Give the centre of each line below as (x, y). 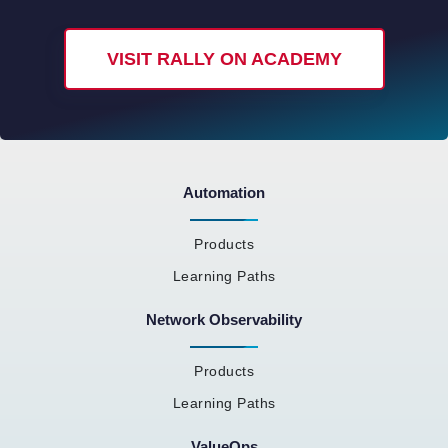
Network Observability (224, 319)
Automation (224, 192)
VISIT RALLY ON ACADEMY (224, 58)
